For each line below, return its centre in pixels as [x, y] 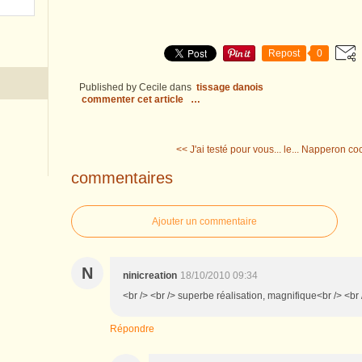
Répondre [132, 328]
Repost [284, 54]
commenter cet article [134, 100]
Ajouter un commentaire [204, 221]
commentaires [122, 177]
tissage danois [230, 88]
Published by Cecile [123, 88]
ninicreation [150, 275]
